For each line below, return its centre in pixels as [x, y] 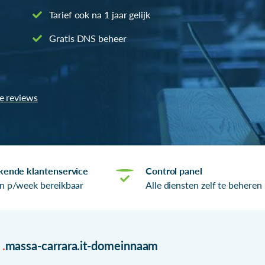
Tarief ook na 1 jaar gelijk [98, 14]
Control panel [174, 170]
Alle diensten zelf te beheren [203, 185]
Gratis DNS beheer [87, 38]
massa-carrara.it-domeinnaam [82, 245]
